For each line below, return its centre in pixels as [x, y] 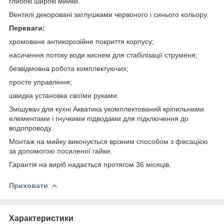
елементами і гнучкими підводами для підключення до [99, 118]
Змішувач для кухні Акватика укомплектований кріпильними [106, 109]
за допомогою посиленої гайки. [60, 151]
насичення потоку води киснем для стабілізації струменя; [103, 55]
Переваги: [27, 28]
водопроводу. [31, 128]
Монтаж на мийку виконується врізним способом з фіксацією [108, 141]
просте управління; [40, 82]
